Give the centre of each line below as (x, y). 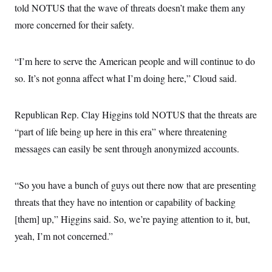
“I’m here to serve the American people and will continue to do (135, 61)
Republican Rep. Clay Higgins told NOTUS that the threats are (136, 114)
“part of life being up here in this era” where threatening (121, 131)
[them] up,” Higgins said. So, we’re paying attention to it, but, (132, 219)
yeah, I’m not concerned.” (64, 236)
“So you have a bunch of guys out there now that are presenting (135, 185)
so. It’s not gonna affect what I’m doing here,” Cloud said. (126, 78)
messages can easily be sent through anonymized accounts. (127, 148)
